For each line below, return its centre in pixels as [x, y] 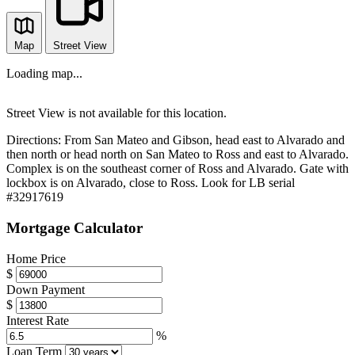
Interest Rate [38, 320]
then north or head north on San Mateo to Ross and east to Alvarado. [177, 155]
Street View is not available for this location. [116, 113]
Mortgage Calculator [74, 227]
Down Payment [46, 289]
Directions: [34, 140]
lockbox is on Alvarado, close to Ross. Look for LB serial [151, 183]
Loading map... [44, 74]
